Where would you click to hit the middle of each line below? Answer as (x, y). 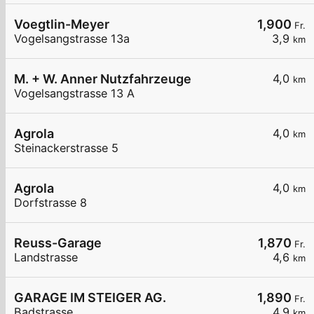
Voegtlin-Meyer (62, 25)
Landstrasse (46, 258)
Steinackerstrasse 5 (66, 148)
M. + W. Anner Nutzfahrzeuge (103, 79)
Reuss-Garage (58, 243)
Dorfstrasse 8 (50, 203)
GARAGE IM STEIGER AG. (90, 298)
